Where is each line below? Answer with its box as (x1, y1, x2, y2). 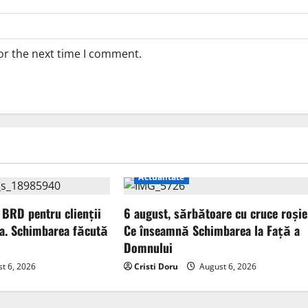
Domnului (124, 239, 173, 257)
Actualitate (138, 171, 185, 184)
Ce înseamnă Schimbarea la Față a (124, 221, 300, 240)
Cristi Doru (134, 261, 179, 273)
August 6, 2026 (197, 261, 257, 273)
